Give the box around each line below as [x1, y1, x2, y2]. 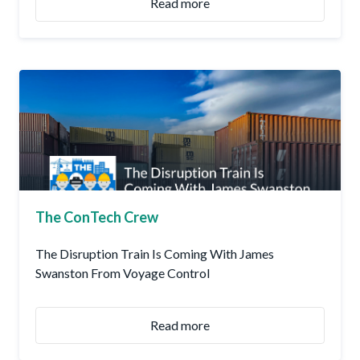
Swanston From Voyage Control [35, 265, 210, 281]
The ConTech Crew [35, 208, 158, 227]
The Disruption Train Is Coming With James [35, 246, 274, 262]
